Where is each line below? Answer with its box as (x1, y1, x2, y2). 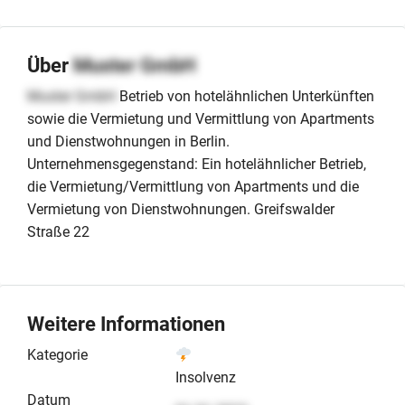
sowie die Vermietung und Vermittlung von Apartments (27, 109, 374, 127)
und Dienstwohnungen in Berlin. (27, 132, 230, 150)
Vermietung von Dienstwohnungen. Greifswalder (27, 200, 334, 218)
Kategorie (27, 345, 88, 363)
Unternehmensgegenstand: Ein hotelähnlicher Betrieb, (27, 155, 366, 173)
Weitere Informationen (27, 312, 225, 335)
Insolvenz (174, 368, 236, 386)
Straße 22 (27, 222, 89, 240)
